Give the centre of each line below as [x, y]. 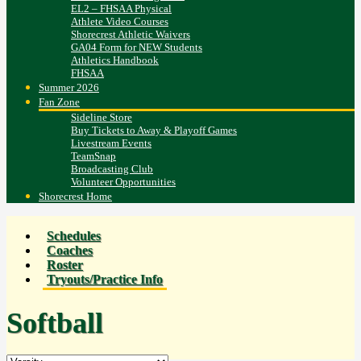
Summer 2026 [69, 88]
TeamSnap [93, 156]
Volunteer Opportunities [123, 182]
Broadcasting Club [112, 169]
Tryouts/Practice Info [105, 280]
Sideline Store [102, 118]
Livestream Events [111, 143]
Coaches [70, 251]
